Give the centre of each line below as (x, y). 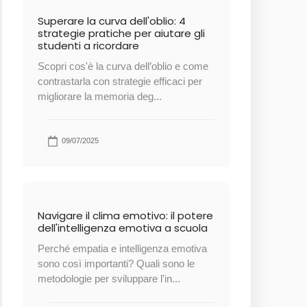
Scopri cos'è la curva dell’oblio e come (123, 66)
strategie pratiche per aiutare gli (122, 33)
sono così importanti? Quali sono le (116, 263)
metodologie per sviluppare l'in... (109, 279)
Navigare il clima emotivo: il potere (126, 216)
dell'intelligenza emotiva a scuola (123, 228)
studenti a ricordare (89, 45)
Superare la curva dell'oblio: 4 (112, 21)
